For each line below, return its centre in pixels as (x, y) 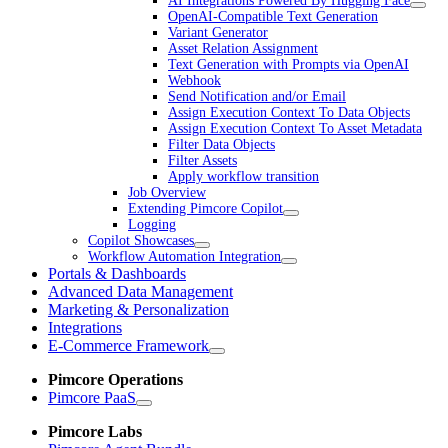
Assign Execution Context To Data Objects (289, 113)
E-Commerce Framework (128, 346)
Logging (152, 225)
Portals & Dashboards (117, 274)
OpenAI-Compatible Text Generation (273, 17)
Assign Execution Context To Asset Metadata (295, 129)
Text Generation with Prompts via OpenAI (288, 65)
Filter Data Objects (221, 145)
